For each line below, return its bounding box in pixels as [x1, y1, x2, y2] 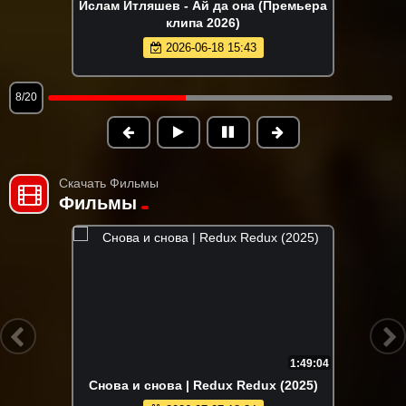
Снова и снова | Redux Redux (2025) [88, 378, 318, 393]
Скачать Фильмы [59, 176, 159, 191]
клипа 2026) [166, 15, 240, 31]
